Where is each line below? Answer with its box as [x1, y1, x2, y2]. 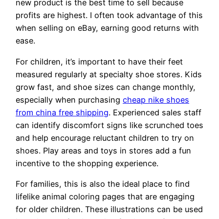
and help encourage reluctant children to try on [16, 132, 194, 143]
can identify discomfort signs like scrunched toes [16, 120, 203, 130]
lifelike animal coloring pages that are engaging [16, 191, 195, 201]
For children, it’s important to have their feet [16, 56, 183, 66]
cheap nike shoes [123, 94, 189, 105]
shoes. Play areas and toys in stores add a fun [16, 145, 191, 155]
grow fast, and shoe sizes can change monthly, [16, 82, 196, 92]
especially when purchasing [16, 94, 123, 105]
